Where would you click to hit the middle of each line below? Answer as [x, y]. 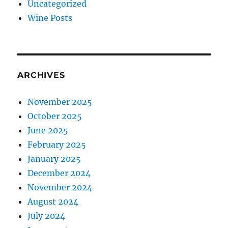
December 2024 [59, 173]
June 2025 [48, 131]
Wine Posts [50, 18]
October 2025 [55, 116]
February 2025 [57, 145]
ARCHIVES [41, 75]
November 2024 [60, 188]
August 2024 [53, 202]
